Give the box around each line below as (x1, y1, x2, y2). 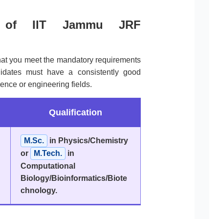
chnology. (20, 186, 57, 195)
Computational (20, 162, 75, 171)
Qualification (48, 108, 102, 118)
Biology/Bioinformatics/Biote (20, 174, 127, 183)
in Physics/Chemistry (47, 136, 128, 145)
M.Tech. (33, 149, 62, 158)
